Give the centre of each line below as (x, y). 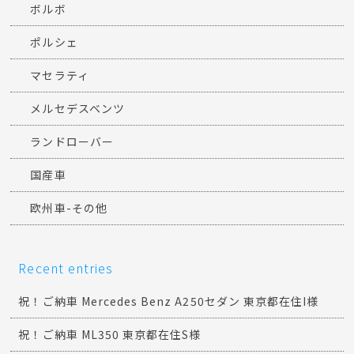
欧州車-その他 (69, 208)
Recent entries (66, 268)
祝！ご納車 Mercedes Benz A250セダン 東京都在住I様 (169, 301)
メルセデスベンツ (77, 109)
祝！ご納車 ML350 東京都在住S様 (110, 335)
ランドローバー (72, 142)
